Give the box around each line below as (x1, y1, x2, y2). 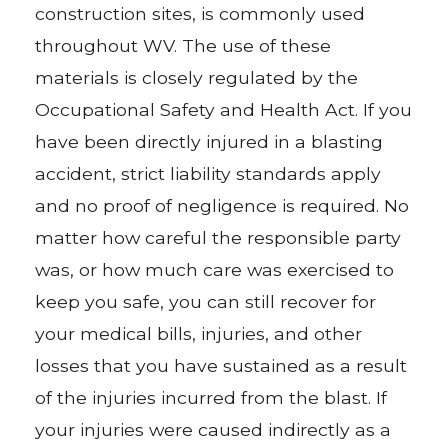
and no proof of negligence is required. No (35, 194, 410, 216)
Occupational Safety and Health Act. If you (35, 98, 413, 120)
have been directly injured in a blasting (35, 130, 384, 152)
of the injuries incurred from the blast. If (35, 386, 388, 408)
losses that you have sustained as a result (35, 354, 408, 376)
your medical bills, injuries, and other (35, 322, 363, 344)
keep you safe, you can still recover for (35, 290, 377, 312)
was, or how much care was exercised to (35, 258, 395, 280)
